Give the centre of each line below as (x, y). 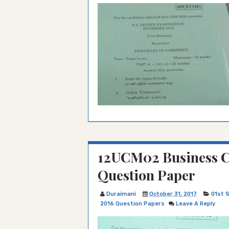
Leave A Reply (196, 204)
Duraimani (121, 194)
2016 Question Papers (132, 204)
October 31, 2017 (173, 194)
